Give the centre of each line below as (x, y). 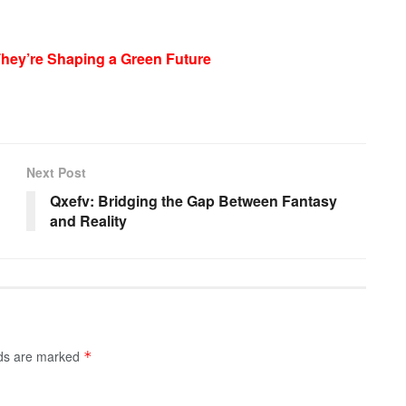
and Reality (88, 220)
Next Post (56, 172)
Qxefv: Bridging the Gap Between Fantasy (193, 200)
